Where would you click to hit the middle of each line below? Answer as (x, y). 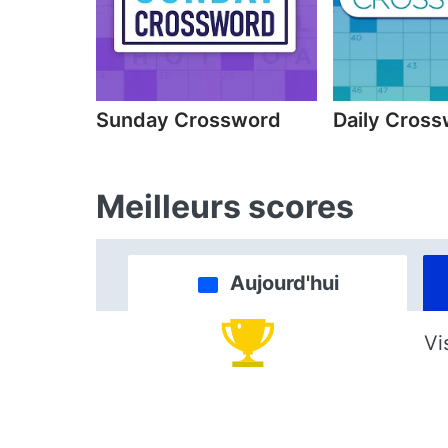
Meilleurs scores (225, 206)
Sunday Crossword (188, 120)
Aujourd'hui (284, 283)
